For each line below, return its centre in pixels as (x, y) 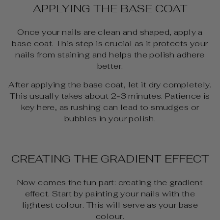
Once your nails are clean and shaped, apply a (110, 32)
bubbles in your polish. (110, 118)
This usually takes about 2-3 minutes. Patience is (110, 96)
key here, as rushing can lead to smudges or (110, 107)
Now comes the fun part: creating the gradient (110, 182)
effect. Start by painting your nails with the (110, 193)
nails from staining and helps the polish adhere (110, 54)
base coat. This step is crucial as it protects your (110, 43)
